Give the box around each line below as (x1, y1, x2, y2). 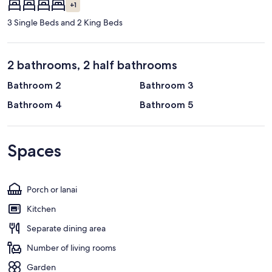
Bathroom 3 (140, 79, 193, 91)
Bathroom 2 (7, 79, 61, 91)
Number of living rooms (27, 242, 116, 253)
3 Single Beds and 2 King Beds (7, 16, 123, 28)
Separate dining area (27, 222, 106, 234)
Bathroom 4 (7, 98, 62, 110)
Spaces (7, 140, 61, 161)
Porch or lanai (27, 183, 77, 195)
